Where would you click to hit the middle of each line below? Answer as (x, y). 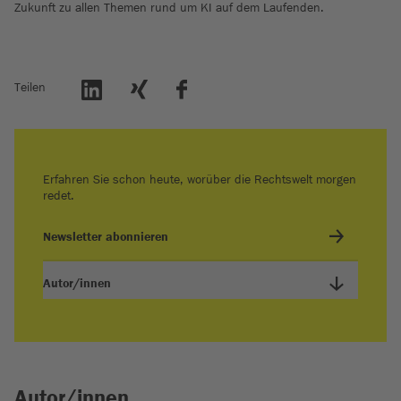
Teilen (30, 87)
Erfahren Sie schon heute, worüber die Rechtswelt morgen (200, 179)
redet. (59, 195)
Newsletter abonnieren (106, 236)
